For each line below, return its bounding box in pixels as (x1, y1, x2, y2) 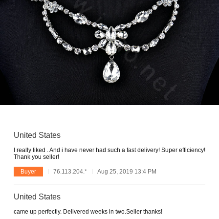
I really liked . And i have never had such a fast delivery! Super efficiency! (14, 146, 205, 153)
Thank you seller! (14, 153, 59, 160)
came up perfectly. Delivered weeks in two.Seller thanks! (14, 208, 162, 215)
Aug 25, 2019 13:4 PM (97, 168, 156, 175)
